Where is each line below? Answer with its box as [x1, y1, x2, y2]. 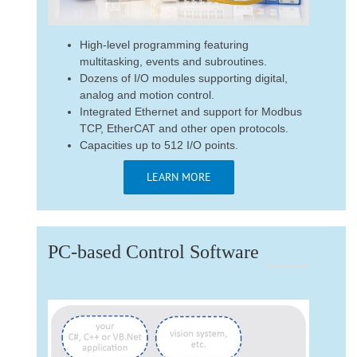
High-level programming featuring [80, 38, 249, 52]
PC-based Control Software [48, 241, 259, 263]
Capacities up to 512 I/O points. [80, 139, 238, 152]
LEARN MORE [146, 170, 211, 185]
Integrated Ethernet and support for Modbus [80, 105, 302, 119]
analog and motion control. [80, 88, 214, 102]
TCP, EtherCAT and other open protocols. [80, 122, 288, 135]
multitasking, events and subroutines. [80, 55, 267, 69]
